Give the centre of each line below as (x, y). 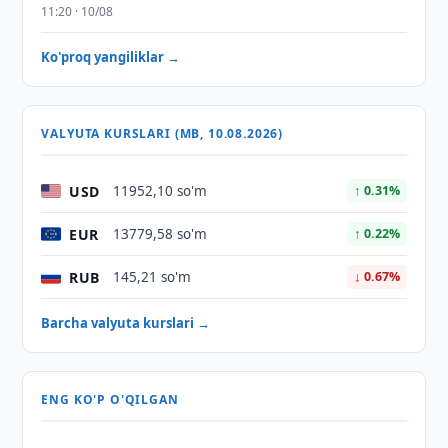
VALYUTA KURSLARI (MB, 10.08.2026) (162, 133)
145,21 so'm (152, 277)
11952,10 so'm (160, 191)
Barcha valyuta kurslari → (126, 323)
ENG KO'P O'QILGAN (110, 399)
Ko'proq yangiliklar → (111, 57)
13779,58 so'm (160, 234)
